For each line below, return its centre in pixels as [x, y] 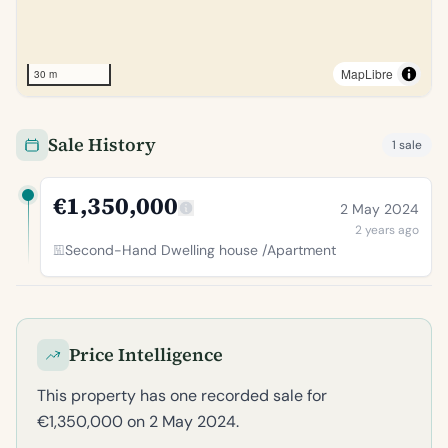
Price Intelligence [146, 354]
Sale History [102, 144]
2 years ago [387, 230]
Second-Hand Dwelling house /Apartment [200, 250]
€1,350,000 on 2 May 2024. [138, 421]
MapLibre [367, 73]
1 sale [407, 145]
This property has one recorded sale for [182, 395]
